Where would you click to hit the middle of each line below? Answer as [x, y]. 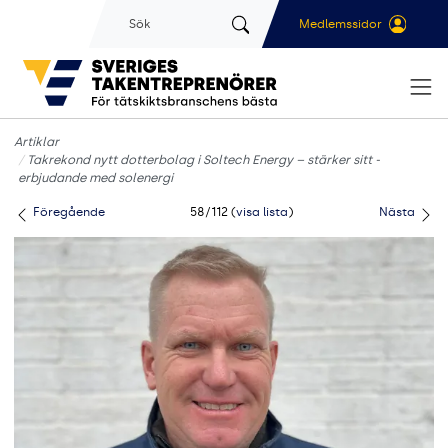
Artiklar [36, 142]
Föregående [67, 212]
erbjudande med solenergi [95, 178]
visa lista [262, 212]
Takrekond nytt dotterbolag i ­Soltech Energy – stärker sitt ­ [203, 160]
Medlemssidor [340, 24]
